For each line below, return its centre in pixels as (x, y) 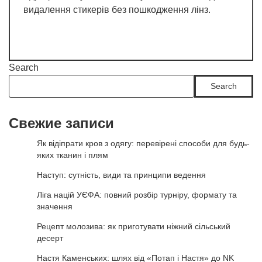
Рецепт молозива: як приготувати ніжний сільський (134, 227)
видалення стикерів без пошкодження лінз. (117, 10)
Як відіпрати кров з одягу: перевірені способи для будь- (143, 144)
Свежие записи (61, 123)
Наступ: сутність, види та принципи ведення (121, 175)
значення (55, 207)
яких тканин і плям (73, 155)
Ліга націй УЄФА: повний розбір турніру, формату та (137, 195)
